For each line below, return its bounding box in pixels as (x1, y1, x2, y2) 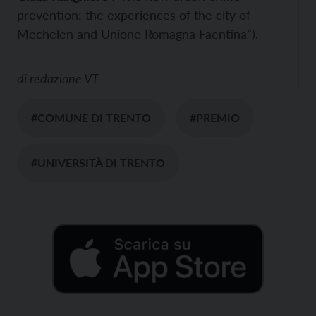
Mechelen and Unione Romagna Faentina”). (17, 25, 258, 42)
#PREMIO (190, 110, 240, 124)
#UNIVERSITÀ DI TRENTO (31, 155, 165, 169)
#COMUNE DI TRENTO (31, 110, 151, 124)
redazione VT (30, 70, 99, 86)
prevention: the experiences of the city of (17, 6, 250, 23)
